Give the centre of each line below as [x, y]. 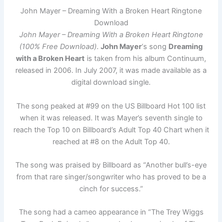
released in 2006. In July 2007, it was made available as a [111, 71]
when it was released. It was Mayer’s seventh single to [111, 118]
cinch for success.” [111, 189]
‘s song [155, 47]
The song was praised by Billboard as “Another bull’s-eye [111, 165]
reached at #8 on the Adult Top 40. [111, 141]
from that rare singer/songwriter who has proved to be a [111, 177]
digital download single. [111, 83]
